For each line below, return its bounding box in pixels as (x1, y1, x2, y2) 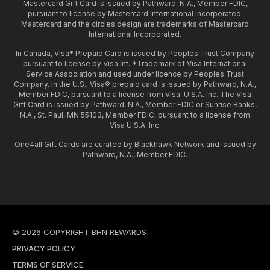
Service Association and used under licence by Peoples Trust (26, 69, 244, 78)
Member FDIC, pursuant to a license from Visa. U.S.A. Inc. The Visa (19, 89, 251, 99)
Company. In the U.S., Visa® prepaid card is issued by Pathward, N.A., (14, 79, 256, 89)
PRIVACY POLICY (12, 243, 75, 253)
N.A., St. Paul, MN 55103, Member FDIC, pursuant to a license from (20, 110, 250, 119)
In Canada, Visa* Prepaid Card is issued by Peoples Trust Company (16, 48, 254, 58)
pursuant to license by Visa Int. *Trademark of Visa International (23, 58, 247, 68)
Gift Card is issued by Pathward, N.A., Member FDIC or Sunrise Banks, (13, 99, 257, 109)
